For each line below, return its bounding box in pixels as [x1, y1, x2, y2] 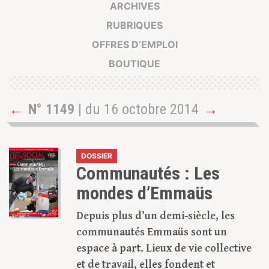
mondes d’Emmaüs [76, 183, 213, 204]
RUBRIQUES [106, 19, 163, 32]
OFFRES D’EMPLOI [91, 38, 178, 51]
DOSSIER [81, 151, 112, 161]
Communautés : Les [76, 163, 220, 184]
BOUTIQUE [109, 58, 160, 70]
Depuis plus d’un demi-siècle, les [76, 210, 235, 223]
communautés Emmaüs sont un [76, 226, 227, 239]
